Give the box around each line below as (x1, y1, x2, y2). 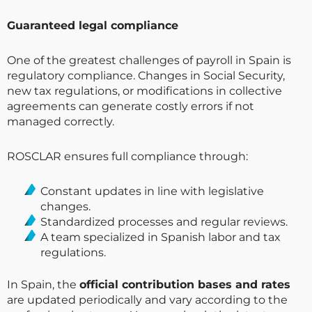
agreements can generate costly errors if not (7, 99, 254, 113)
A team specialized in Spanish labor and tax (40, 230, 281, 244)
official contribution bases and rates (79, 277, 290, 291)
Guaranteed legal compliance (7, 18, 178, 32)
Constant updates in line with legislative (40, 184, 264, 198)
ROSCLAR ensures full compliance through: (7, 149, 248, 163)
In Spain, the (7, 277, 79, 291)
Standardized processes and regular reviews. (40, 214, 288, 228)
